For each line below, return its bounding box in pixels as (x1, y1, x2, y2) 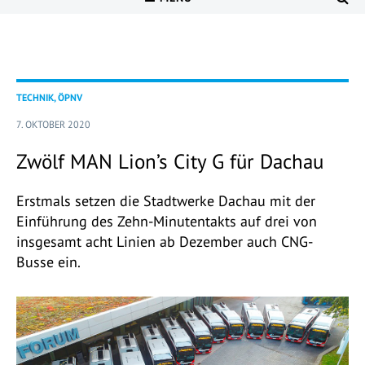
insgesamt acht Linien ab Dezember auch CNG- (16, 232, 313, 252)
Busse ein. (16, 253, 81, 272)
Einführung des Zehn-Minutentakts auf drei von (16, 212, 317, 231)
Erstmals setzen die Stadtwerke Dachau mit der (16, 191, 315, 211)
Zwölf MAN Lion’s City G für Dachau (16, 148, 323, 175)
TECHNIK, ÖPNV (16, 91, 82, 104)
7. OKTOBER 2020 (16, 118, 90, 131)
